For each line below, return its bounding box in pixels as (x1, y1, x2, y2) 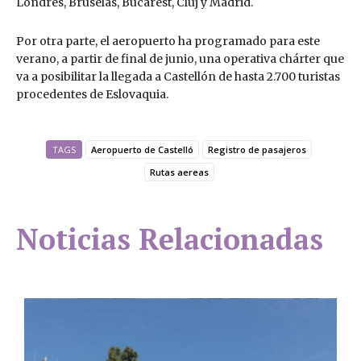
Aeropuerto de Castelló (91, 143, 193, 156)
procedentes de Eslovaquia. (16, 86, 171, 102)
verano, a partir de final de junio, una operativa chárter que (16, 51, 344, 66)
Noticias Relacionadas (16, 219, 323, 258)
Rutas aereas (149, 165, 209, 178)
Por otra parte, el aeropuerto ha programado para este (16, 33, 320, 48)
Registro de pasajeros (208, 143, 306, 156)
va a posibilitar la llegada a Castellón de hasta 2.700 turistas (16, 68, 340, 84)
